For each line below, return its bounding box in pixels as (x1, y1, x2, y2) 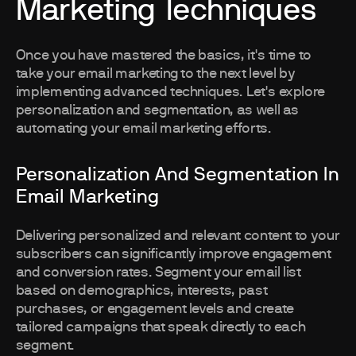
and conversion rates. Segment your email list (15, 265, 301, 281)
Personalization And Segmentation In (15, 165, 339, 185)
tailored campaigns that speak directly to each (15, 320, 306, 335)
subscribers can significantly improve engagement (15, 247, 331, 262)
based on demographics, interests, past (15, 284, 268, 299)
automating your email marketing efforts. (15, 122, 272, 137)
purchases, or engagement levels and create (15, 302, 294, 317)
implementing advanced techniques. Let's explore (15, 85, 326, 100)
